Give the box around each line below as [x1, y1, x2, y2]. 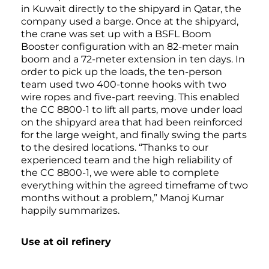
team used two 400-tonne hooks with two [21, 79, 226, 91]
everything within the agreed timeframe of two [21, 180, 248, 192]
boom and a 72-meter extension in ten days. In [21, 53, 245, 65]
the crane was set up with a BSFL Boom [21, 28, 211, 40]
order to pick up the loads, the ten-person [21, 66, 222, 78]
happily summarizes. [21, 205, 119, 217]
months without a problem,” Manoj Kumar [21, 192, 224, 204]
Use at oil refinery [21, 236, 111, 248]
